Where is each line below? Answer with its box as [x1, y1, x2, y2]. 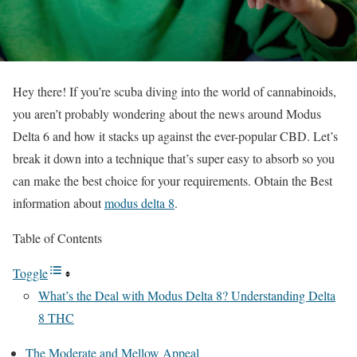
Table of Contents [13, 229, 102, 246]
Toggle [13, 264, 48, 281]
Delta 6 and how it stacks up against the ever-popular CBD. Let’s [13, 127, 338, 144]
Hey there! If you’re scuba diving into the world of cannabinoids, [13, 82, 336, 100]
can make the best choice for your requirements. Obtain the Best [13, 171, 332, 189]
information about [13, 194, 104, 211]
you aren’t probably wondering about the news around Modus [13, 104, 321, 122]
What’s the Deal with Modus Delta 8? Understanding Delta [38, 286, 335, 304]
